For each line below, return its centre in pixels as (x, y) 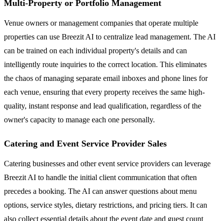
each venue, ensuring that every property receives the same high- (104, 92)
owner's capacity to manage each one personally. (79, 119)
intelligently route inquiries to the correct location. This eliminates (105, 64)
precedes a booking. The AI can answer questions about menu (100, 191)
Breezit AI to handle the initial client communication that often (100, 177)
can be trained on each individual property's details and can (95, 50)
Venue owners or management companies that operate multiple (101, 23)
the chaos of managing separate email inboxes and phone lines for (106, 78)
